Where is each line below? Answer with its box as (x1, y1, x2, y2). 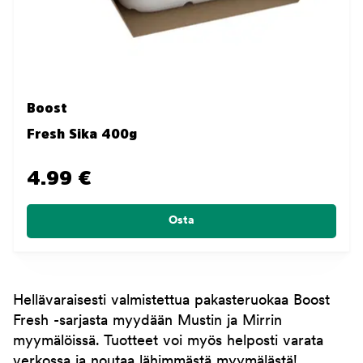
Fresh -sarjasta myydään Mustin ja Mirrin (13, 314, 282, 330)
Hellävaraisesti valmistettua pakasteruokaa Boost (13, 293, 330, 310)
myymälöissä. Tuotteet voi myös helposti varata (13, 334, 323, 350)
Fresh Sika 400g (27, 127, 137, 141)
